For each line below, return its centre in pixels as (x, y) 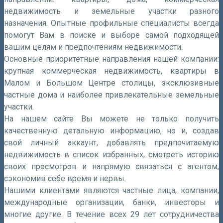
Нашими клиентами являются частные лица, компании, (111, 190)
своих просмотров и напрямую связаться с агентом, (111, 166)
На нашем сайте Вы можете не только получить (111, 118)
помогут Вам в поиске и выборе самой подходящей (111, 35)
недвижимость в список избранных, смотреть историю (111, 154)
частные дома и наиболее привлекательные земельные (111, 95)
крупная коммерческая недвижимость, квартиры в (111, 71)
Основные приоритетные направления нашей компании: (111, 59)
